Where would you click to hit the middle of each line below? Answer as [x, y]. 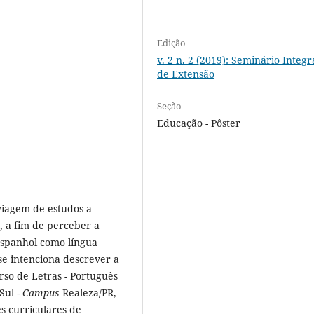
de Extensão [186, 74]
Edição [172, 43]
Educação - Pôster [199, 123]
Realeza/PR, [88, 292]
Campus [41, 292]
